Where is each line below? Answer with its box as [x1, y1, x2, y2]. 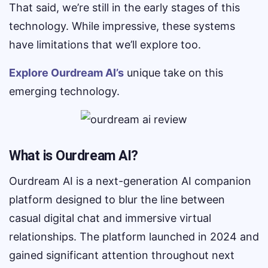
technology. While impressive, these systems [9, 20, 235, 32]
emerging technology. [9, 85, 120, 98]
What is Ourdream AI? [9, 148, 138, 164]
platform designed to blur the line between [9, 193, 225, 206]
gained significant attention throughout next [9, 249, 234, 261]
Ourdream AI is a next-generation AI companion [9, 175, 251, 187]
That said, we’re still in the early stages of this [9, 1, 240, 14]
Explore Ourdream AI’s [9, 66, 124, 79]
